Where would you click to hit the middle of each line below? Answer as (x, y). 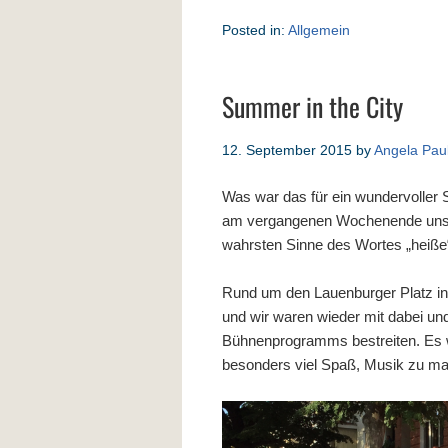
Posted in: (255, 30)
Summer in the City (312, 106)
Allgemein (319, 30)
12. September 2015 (287, 150)
